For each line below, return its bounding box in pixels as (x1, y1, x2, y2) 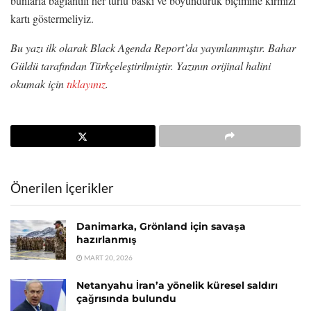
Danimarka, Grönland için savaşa (76, 219, 246, 233)
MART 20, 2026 (83, 253, 133, 262)
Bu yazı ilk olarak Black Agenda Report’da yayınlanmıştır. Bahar (10, 40, 296, 55)
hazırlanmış (76, 233, 137, 246)
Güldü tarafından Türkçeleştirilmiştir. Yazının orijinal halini (10, 58, 271, 73)
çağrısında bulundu (76, 292, 176, 305)
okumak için (10, 76, 67, 91)
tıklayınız (67, 76, 106, 91)
